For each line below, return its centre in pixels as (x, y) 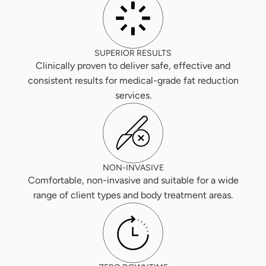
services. (133, 96)
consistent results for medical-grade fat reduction (133, 81)
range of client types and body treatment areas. (133, 195)
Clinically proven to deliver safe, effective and (133, 66)
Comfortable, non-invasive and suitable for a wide (133, 180)
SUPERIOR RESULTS (133, 53)
